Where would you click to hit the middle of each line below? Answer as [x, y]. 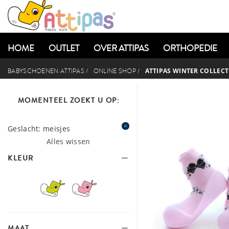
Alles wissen [68, 141]
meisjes [57, 129]
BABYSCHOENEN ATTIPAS [46, 71]
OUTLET [64, 48]
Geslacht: [24, 129]
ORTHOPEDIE [190, 48]
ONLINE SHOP [114, 71]
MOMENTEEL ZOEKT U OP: [68, 100]
